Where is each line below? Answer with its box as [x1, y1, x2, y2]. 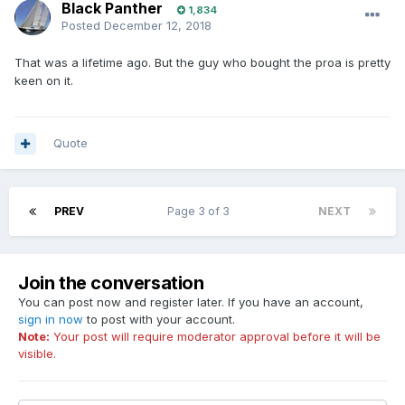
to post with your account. [83, 312, 235, 327]
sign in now [18, 312, 83, 327]
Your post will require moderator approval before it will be [50, 329, 381, 344]
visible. [18, 346, 56, 362]
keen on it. [14, 73, 73, 89]
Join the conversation [18, 272, 204, 295]
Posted [61, 18, 104, 33]
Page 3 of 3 [167, 204, 235, 219]
